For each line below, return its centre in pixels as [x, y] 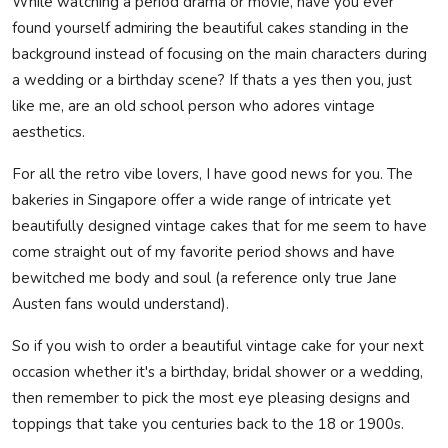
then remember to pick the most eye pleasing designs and [211, 397]
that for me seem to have [337, 225]
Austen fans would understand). [120, 303]
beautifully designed [83, 225]
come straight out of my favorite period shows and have [203, 251]
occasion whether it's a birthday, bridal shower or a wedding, [217, 371]
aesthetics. [48, 131]
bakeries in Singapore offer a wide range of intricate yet [201, 199]
